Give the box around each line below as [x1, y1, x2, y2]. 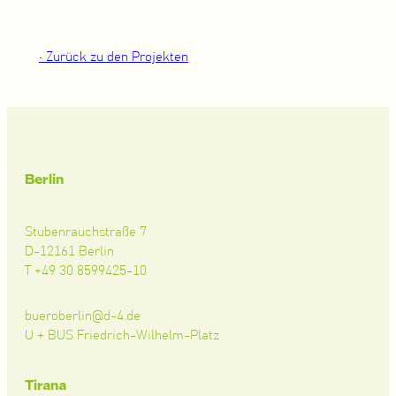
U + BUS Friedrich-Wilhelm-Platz [25, 328, 219, 342]
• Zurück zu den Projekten [38, 50, 188, 65]
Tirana [25, 377, 66, 393]
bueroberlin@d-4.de [25, 308, 141, 323]
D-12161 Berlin [25, 244, 114, 258]
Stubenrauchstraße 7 [25, 225, 147, 239]
